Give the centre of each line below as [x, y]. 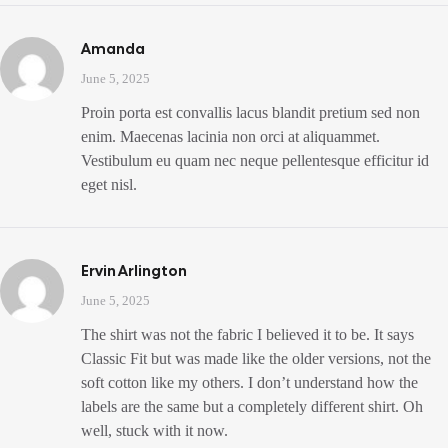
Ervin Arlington [134, 271]
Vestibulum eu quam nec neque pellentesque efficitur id [255, 161]
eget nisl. [109, 185]
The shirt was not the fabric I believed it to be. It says [247, 335]
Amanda [113, 49]
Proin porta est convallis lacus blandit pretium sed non [250, 113]
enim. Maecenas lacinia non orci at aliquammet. [230, 137]
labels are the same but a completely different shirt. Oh [252, 407]
